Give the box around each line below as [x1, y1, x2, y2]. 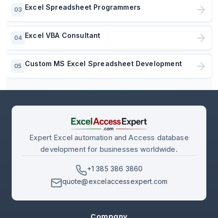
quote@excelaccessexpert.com [62, 177, 168, 186]
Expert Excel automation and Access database [29, 133, 189, 143]
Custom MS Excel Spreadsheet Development [25, 59, 182, 68]
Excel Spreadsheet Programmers [25, 3, 141, 11]
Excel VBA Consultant [25, 31, 101, 39]
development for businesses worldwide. [40, 145, 178, 154]
